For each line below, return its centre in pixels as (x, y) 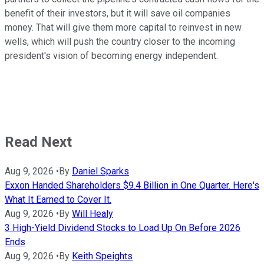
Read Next (38, 142)
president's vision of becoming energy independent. (111, 56)
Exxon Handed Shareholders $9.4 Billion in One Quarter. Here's (132, 186)
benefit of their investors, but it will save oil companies (118, 14)
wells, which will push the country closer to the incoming (120, 42)
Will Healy (93, 214)
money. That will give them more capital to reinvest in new (123, 28)
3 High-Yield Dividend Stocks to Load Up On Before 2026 (123, 228)
